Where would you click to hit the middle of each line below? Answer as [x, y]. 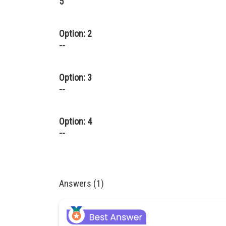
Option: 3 [75, 77]
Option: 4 [75, 121]
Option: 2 [75, 34]
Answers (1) [81, 183]
